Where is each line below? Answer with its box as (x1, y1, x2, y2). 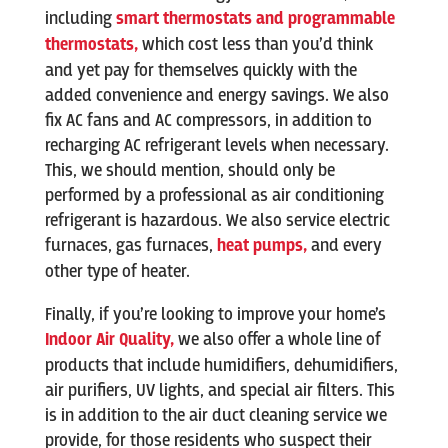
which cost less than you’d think (137, 34, 373, 56)
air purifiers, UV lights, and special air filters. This (44, 380, 395, 402)
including (44, 8, 116, 30)
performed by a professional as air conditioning (44, 185, 384, 207)
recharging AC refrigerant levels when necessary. (44, 135, 389, 157)
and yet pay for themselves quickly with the (44, 60, 357, 82)
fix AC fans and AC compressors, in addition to (44, 110, 372, 132)
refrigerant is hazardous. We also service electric (44, 210, 390, 232)
